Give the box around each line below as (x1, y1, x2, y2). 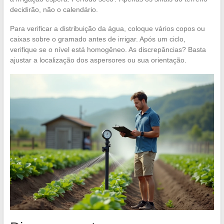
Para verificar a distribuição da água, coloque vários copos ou (9, 24, 205, 32)
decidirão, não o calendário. (9, 5, 98, 13)
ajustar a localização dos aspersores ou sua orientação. (9, 55, 186, 64)
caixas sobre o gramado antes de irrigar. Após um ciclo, (9, 34, 185, 43)
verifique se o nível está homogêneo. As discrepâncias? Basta (9, 45, 206, 53)
